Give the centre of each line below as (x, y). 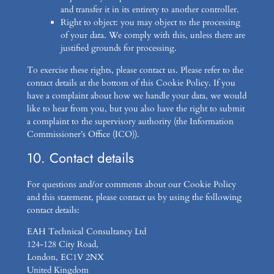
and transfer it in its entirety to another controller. (150, 10)
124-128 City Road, (62, 245)
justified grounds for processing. (118, 48)
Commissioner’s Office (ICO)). (83, 135)
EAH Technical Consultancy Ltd (86, 232)
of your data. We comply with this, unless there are (153, 35)
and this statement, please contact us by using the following (134, 198)
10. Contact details (80, 158)
